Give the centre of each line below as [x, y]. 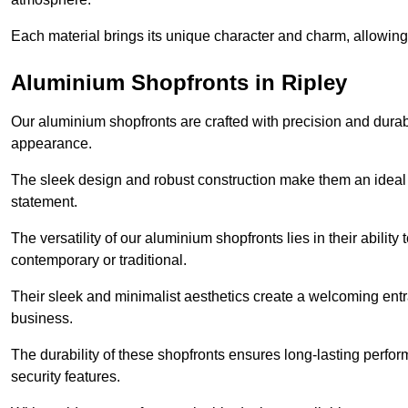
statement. [44, 201]
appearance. [53, 143]
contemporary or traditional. [101, 260]
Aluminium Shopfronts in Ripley [179, 82]
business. [42, 318]
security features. [67, 376]
